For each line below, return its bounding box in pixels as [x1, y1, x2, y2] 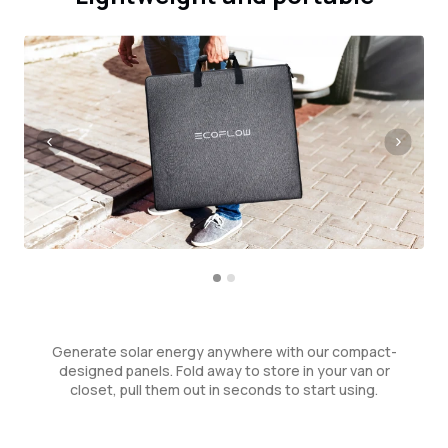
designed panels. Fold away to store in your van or [58, 361, 390, 381]
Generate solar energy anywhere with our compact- [51, 342, 397, 362]
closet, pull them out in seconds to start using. [70, 380, 378, 400]
